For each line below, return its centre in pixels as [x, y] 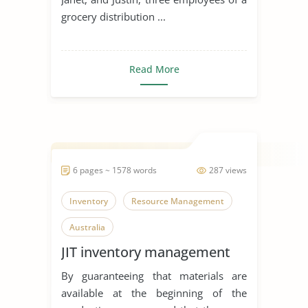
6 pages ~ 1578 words [115, 170]
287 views [228, 170]
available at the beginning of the [154, 293]
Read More [154, 69]
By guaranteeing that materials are [154, 275]
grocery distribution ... [113, 16]
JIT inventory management [146, 252]
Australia [87, 227]
